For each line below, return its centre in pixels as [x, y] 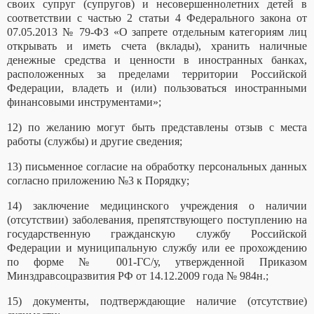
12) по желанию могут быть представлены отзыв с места [157, 128]
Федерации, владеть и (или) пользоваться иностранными [157, 88]
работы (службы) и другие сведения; [95, 142]
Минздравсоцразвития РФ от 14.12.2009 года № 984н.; [138, 276]
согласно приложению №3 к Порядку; [98, 181]
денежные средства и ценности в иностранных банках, [157, 60]
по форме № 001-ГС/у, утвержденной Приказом [157, 262]
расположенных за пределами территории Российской [157, 74]
